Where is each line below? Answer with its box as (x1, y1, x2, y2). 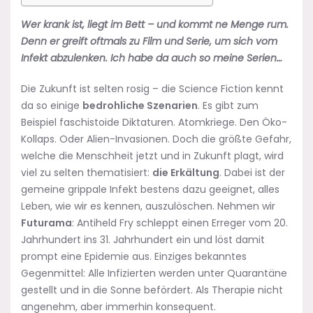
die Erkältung (152, 165, 219, 180)
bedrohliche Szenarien (82, 98, 198, 112)
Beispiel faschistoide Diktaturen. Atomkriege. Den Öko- (21, 115, 287, 129)
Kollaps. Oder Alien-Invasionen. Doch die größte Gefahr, (21, 131, 291, 146)
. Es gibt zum (198, 98, 259, 112)
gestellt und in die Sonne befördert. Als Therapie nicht (21, 282, 283, 297)
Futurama (21, 215, 72, 230)
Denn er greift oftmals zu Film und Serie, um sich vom (21, 34, 277, 48)
